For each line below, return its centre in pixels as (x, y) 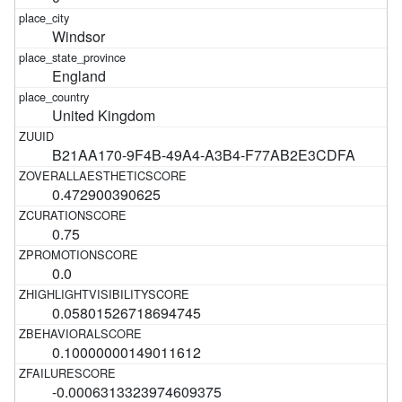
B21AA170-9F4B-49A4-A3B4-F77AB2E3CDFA (204, 154)
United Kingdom (104, 115)
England (79, 75)
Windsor (79, 36)
